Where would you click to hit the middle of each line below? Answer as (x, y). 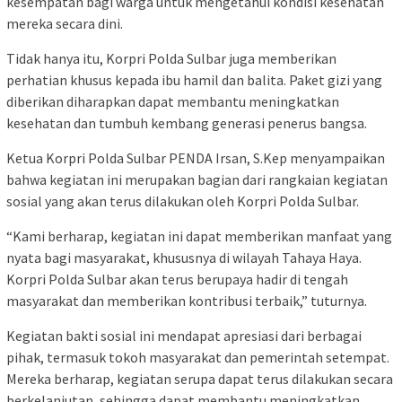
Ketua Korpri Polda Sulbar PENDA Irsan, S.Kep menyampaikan (196, 158)
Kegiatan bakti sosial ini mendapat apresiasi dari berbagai (184, 336)
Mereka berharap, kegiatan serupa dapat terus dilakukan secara (200, 379)
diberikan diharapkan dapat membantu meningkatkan (173, 102)
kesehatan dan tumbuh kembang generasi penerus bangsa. (187, 123)
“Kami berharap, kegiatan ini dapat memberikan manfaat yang (199, 236)
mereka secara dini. (65, 24)
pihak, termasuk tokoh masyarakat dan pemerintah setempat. (198, 358)
